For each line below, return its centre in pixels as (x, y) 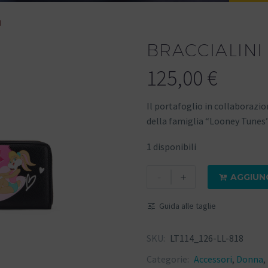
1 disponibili (171, 146)
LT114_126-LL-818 (207, 238)
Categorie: (169, 259)
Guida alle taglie (188, 205)
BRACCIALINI (205, 50)
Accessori (213, 259)
